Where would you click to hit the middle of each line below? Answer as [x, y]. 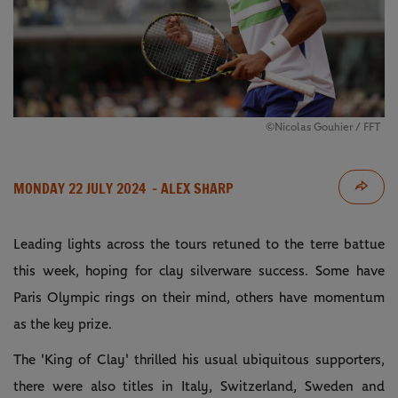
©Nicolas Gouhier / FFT [322, 127]
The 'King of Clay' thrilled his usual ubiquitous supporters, [199, 359]
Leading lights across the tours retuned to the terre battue [199, 244]
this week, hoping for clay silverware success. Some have [199, 271]
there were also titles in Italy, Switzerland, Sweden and [199, 386]
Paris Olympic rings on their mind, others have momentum [199, 297]
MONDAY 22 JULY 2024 [80, 188]
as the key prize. [63, 324]
